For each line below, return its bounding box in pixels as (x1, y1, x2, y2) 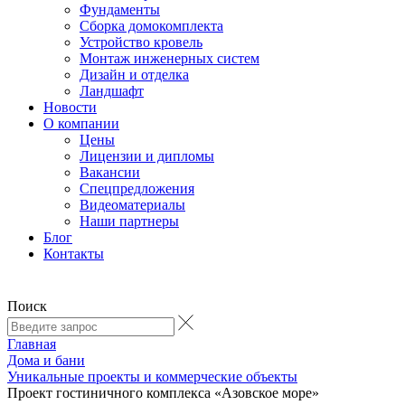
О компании (43, 116, 119, 131)
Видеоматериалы (80, 197, 185, 212)
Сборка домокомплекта (80, 18, 223, 33)
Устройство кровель (80, 34, 202, 50)
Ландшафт (80, 83, 144, 99)
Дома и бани (7, 353, 85, 368)
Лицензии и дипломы (80, 148, 214, 164)
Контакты (43, 246, 104, 261)
